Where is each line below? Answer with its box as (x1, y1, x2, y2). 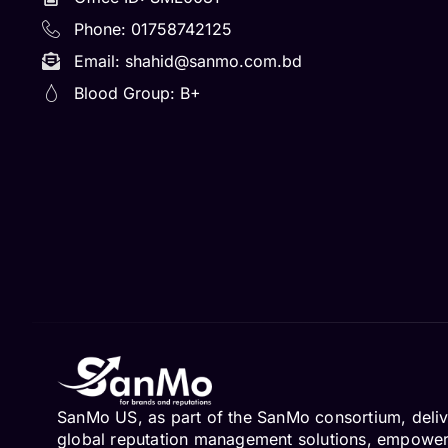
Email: (73, 51, 125, 71)
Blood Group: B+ (73, 83, 201, 103)
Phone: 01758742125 (73, 19, 232, 39)
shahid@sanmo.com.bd (124, 51, 302, 71)
